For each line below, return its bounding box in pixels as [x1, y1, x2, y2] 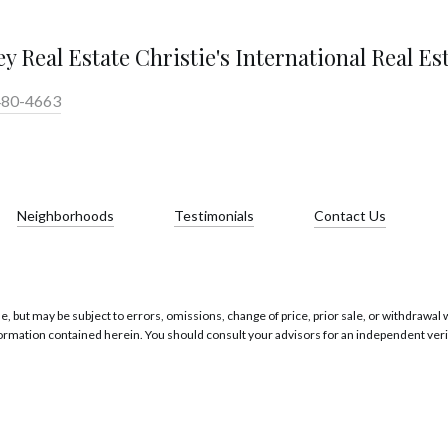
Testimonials [174, 206, 254, 224]
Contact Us [314, 206, 386, 224]
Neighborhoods [17, 206, 114, 224]
